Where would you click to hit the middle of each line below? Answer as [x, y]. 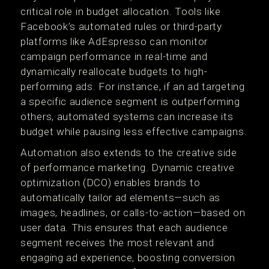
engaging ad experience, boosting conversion [128, 258]
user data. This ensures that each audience [124, 228]
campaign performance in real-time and [114, 56]
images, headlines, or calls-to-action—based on [133, 213]
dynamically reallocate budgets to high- [114, 71]
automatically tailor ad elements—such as [121, 198]
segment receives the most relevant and [117, 243]
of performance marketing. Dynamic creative [128, 168]
